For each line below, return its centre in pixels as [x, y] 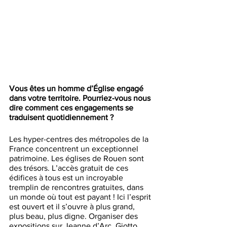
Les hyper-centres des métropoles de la [80, 139]
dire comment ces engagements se [72, 108]
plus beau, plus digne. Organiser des [74, 216]
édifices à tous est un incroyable [67, 178]
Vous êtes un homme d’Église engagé [77, 89]
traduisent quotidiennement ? [61, 118]
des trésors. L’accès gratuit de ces [70, 168]
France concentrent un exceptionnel [75, 149]
